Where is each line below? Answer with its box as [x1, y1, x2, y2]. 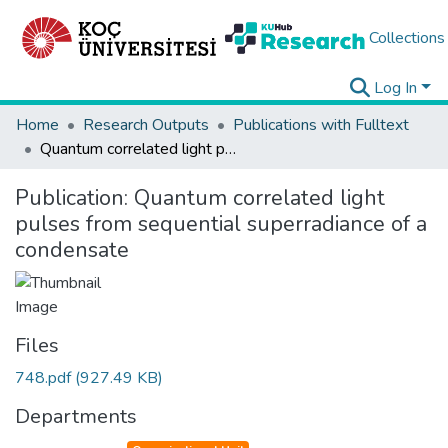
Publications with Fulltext [233, 114, 409, 136]
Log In [374, 77, 418, 99]
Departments [15, 403, 137, 430]
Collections [368, 27, 445, 49]
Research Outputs [83, 114, 209, 136]
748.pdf [15, 367, 75, 389]
